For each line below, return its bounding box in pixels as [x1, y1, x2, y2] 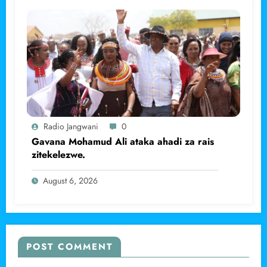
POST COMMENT [26, 240, 113, 254]
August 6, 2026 [43, 175, 98, 187]
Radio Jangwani [44, 120, 98, 133]
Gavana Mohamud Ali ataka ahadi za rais [32, 135, 214, 149]
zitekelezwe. [32, 148, 85, 162]
